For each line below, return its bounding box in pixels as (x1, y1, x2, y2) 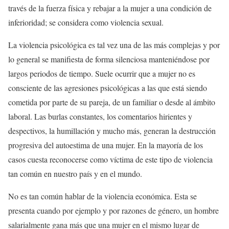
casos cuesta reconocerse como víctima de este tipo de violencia (8, 154, 213, 165)
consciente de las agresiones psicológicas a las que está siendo (8, 82, 207, 93)
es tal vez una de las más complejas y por (86, 39, 220, 50)
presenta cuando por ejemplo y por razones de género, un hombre (8, 205, 219, 216)
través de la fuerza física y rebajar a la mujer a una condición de (8, 3, 212, 13)
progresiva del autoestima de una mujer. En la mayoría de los (8, 140, 203, 150)
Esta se (174, 191, 197, 201)
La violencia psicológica (8, 39, 86, 50)
